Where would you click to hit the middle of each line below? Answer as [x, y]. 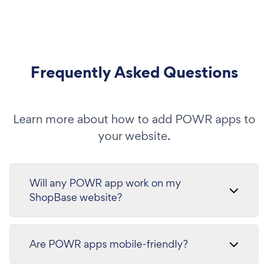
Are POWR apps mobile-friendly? [109, 243]
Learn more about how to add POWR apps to [134, 119]
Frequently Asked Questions [134, 72]
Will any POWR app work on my [105, 182]
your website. [134, 135]
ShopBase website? [76, 197]
